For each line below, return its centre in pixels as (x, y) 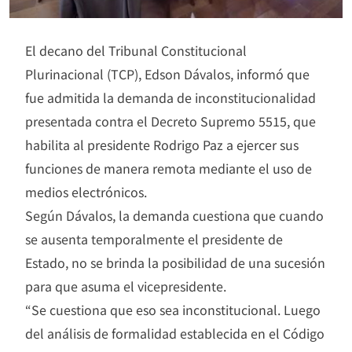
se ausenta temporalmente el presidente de (154, 239)
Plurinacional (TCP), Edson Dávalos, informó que (167, 74)
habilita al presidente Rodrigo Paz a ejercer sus (162, 145)
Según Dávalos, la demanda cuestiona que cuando (174, 216)
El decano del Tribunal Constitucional (136, 51)
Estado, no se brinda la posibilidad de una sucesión (175, 263)
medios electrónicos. (86, 192)
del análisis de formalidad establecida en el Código (175, 334)
